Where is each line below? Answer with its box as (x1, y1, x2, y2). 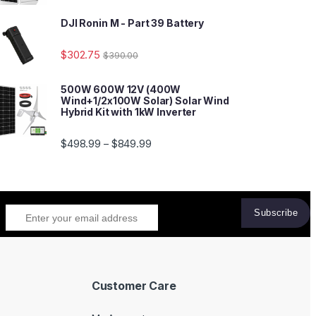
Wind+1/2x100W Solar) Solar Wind (61, 95, 229, 107)
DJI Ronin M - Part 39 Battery (61, 17, 204, 30)
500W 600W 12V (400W (61, 83, 181, 96)
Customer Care (91, 279, 176, 293)
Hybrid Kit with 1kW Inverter (61, 106, 197, 119)
